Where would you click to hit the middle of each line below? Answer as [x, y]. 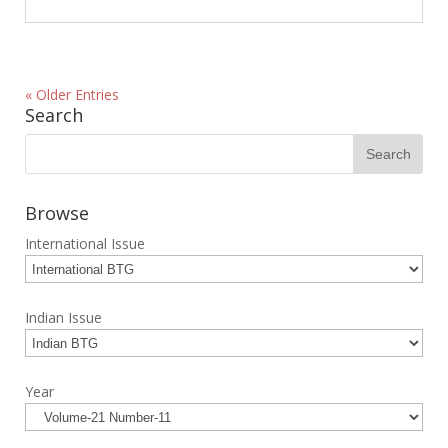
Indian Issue [63, 318]
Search [53, 115]
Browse [56, 213]
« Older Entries [71, 95]
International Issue [84, 244]
